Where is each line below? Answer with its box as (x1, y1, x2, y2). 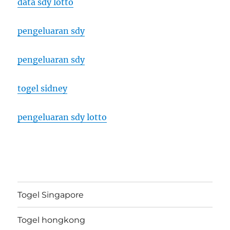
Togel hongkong (17, 215, 86, 225)
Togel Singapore (17, 189, 84, 200)
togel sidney (17, 83, 68, 94)
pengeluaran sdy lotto (17, 112, 107, 123)
